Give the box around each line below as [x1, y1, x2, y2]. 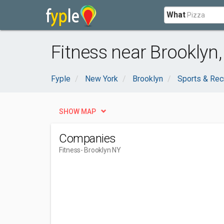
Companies [59, 131, 116, 145]
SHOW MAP [59, 107, 96, 115]
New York [85, 74, 118, 83]
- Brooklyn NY [80, 146, 121, 154]
